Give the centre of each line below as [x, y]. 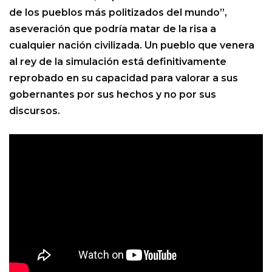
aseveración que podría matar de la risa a [113, 29]
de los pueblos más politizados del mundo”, [118, 13]
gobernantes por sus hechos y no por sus [113, 95]
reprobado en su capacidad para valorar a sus [124, 78]
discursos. [35, 111]
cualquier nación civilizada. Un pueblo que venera [132, 46]
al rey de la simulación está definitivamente [118, 62]
